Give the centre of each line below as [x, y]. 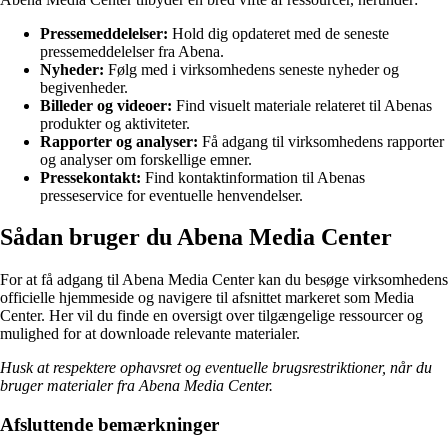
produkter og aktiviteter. [115, 123]
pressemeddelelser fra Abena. [132, 51]
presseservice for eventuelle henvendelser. [171, 195]
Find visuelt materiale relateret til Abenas [302, 105]
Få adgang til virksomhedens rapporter [321, 141]
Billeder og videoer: [106, 105]
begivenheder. [84, 87]
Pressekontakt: [90, 177]
